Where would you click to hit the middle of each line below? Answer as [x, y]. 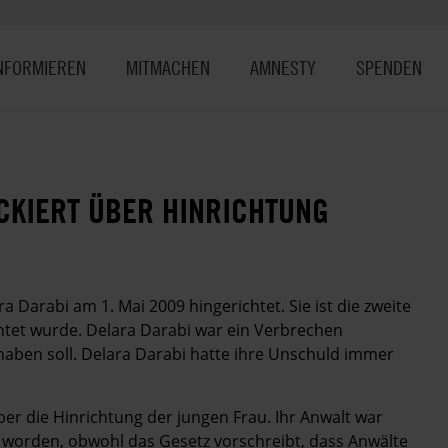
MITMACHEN [168, 67]
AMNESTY [283, 67]
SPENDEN [389, 67]
